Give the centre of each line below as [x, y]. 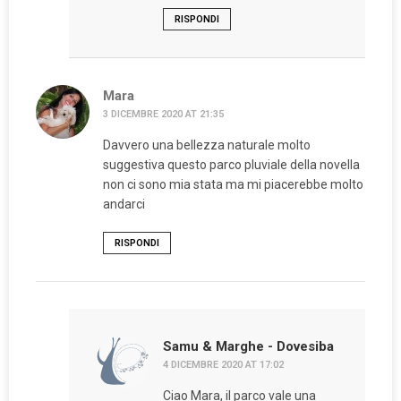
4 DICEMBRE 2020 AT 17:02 [223, 365]
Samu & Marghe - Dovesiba [248, 347]
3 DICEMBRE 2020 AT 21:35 [163, 115]
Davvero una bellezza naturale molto [207, 145]
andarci [124, 205]
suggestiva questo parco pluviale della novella [231, 165]
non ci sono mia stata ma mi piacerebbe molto [233, 185]
